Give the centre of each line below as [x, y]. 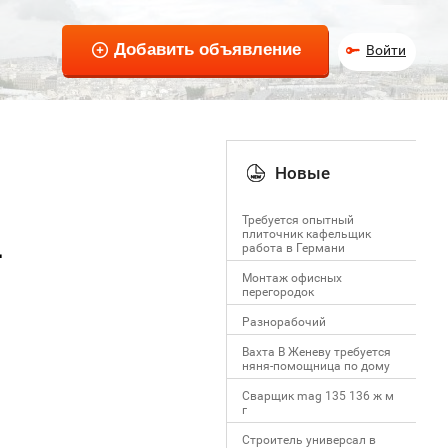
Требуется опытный [298, 220]
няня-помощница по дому [316, 366]
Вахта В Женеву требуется [316, 352]
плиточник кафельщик [306, 234]
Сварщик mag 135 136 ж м [318, 396]
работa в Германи [293, 248]
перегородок [278, 292]
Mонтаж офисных [292, 278]
